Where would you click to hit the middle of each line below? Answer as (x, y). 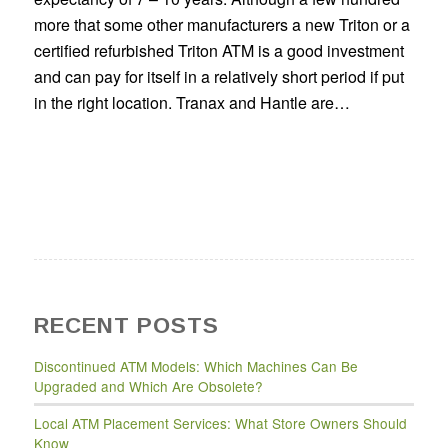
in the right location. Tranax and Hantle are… (191, 102)
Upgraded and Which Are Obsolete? (148, 386)
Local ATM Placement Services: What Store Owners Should (220, 423)
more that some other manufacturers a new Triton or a (221, 24)
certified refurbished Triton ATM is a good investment (218, 50)
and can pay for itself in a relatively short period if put (218, 76)
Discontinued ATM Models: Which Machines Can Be (195, 366)
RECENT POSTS (126, 326)
